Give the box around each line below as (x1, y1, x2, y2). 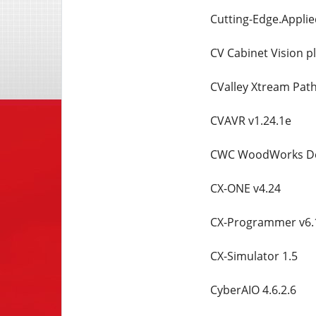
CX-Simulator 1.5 (209, 248, 298, 264)
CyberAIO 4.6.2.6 (209, 282, 296, 298)
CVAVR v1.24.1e (209, 113, 291, 128)
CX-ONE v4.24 (209, 181, 281, 196)
